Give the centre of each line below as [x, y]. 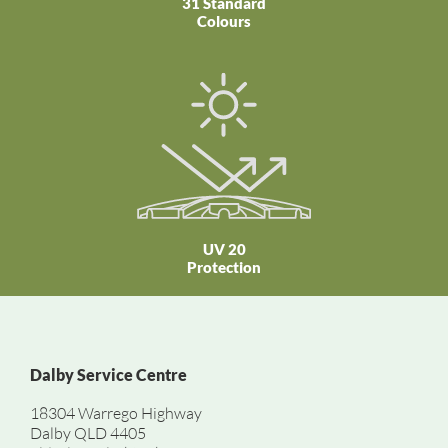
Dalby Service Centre [108, 374]
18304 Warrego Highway [116, 412]
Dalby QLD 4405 [88, 432]
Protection [224, 266]
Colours [224, 20]
